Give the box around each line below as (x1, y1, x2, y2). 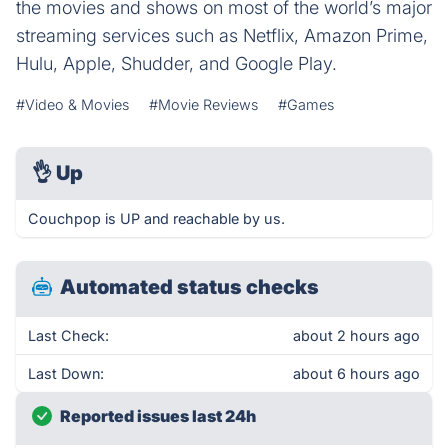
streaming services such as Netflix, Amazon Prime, (16, 25, 428, 46)
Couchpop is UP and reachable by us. (28, 210, 285, 227)
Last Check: (28, 327, 109, 344)
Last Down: (28, 365, 104, 382)
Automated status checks (60, 275, 319, 299)
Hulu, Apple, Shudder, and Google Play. (16, 53, 337, 74)
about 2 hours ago (293, 327, 420, 344)
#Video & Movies (16, 96, 129, 113)
